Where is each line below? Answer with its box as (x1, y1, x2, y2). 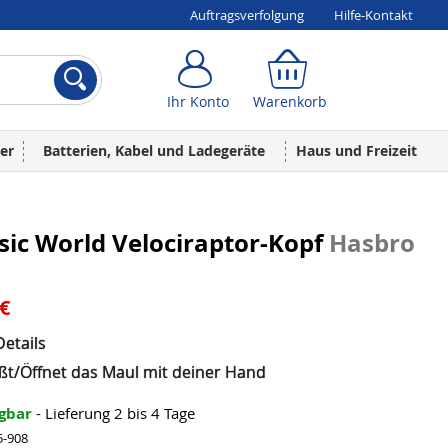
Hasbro (329, 226, 415, 260)
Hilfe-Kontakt (334, 6, 413, 24)
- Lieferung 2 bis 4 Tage (36, 403, 195, 423)
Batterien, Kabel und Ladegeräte (43, 141, 265, 160)
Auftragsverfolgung (190, 6, 304, 24)
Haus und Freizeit (296, 141, 417, 160)
